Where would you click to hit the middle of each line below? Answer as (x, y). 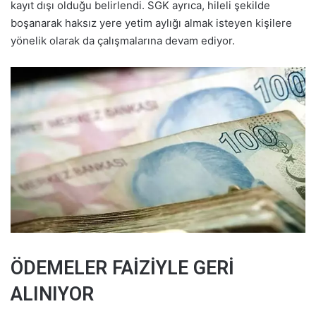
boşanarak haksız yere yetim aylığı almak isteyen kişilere (151, 23)
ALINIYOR (52, 294)
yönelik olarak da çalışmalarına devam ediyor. (123, 40)
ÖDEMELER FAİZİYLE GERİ (122, 268)
